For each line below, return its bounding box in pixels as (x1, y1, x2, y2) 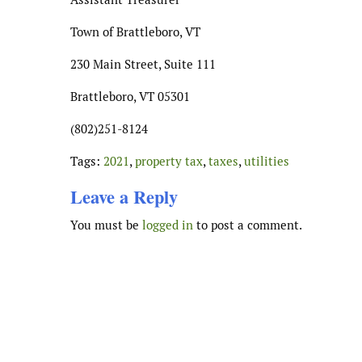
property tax (135, 153, 203, 169)
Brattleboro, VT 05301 (70, 88, 190, 104)
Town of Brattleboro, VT (70, 23, 200, 40)
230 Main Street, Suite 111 (70, 56, 216, 72)
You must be (70, 217, 142, 233)
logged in (142, 217, 193, 233)
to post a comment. (193, 217, 302, 233)
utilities (244, 153, 289, 169)
